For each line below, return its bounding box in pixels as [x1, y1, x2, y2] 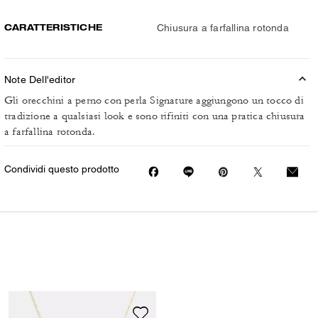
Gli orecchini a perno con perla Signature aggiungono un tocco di [4, 94, 304, 107]
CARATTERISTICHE [4, 21, 102, 33]
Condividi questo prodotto [4, 163, 119, 175]
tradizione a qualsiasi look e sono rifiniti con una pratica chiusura [4, 109, 305, 123]
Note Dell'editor [4, 74, 76, 85]
